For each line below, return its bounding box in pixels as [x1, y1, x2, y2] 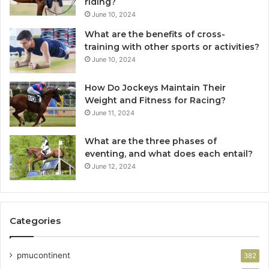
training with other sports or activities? [85, 41, 259, 53]
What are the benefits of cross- [85, 29, 225, 40]
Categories [10, 215, 61, 227]
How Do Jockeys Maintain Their [85, 82, 226, 94]
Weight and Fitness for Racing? [85, 95, 226, 106]
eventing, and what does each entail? [85, 148, 253, 160]
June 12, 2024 [92, 162, 136, 171]
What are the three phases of [85, 136, 217, 147]
